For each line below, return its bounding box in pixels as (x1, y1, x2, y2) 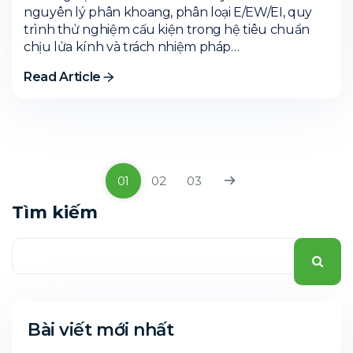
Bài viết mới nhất (28, 318, 174, 340)
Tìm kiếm (12, 201, 98, 223)
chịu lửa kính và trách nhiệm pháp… (24, 39, 240, 54)
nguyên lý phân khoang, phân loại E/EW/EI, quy (24, 4, 312, 20)
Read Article (24, 69, 102, 84)
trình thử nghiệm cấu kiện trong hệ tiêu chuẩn (24, 21, 310, 37)
